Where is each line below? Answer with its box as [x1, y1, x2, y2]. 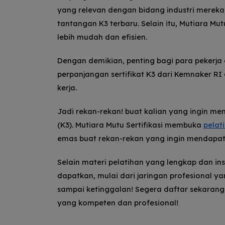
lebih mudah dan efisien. [57, 32, 147, 42]
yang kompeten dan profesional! [57, 198, 178, 208]
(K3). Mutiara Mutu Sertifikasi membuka [57, 120, 203, 130]
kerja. [57, 83, 77, 93]
